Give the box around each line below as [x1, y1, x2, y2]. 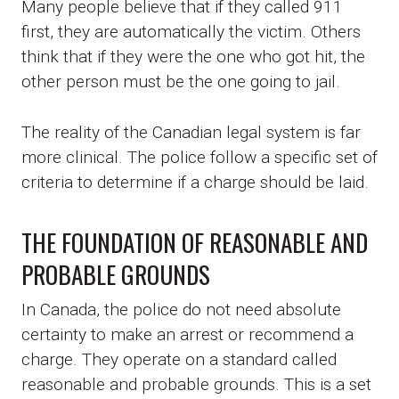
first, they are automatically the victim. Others [21, 21, 361, 43]
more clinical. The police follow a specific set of [21, 147, 378, 168]
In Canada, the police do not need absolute [21, 299, 341, 321]
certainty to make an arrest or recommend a [21, 324, 354, 346]
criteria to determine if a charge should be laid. [21, 172, 369, 193]
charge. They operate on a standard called [21, 349, 337, 370]
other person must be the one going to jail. [21, 71, 340, 93]
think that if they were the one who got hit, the [21, 46, 365, 68]
